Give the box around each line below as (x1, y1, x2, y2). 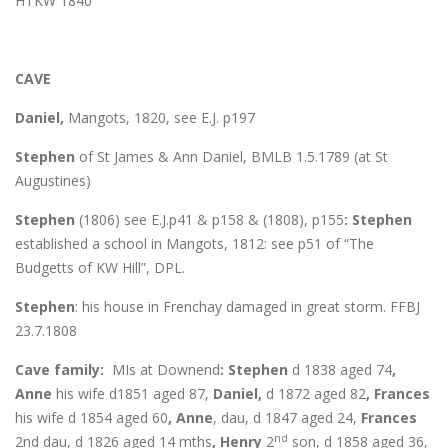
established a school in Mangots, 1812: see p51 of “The (15, 233, 374, 253)
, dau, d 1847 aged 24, (213, 407, 361, 427)
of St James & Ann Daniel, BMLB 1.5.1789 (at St (75, 146, 388, 166)
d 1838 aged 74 (288, 359, 392, 379)
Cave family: (15, 359, 112, 379)
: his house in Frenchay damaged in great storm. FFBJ (75, 296, 420, 316)
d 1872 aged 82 (262, 383, 366, 403)
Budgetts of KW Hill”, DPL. (15, 257, 185, 277)
